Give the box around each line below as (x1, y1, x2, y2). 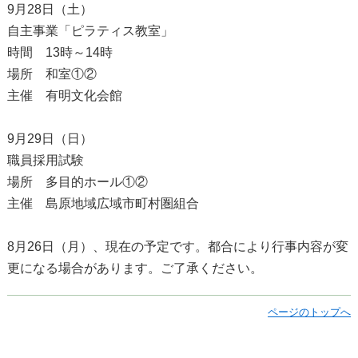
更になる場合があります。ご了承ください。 (6, 261, 263, 275)
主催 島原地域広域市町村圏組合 (6, 196, 199, 210)
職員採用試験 (6, 153, 84, 167)
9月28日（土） (6, 2, 93, 16)
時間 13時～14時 (6, 45, 113, 59)
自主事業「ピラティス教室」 (6, 23, 173, 38)
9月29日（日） (6, 131, 93, 145)
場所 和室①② (6, 66, 97, 81)
